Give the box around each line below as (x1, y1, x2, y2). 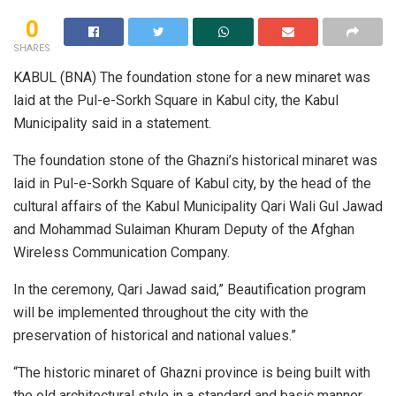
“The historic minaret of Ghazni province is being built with (13, 363, 370, 381)
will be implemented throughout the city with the (13, 303, 308, 321)
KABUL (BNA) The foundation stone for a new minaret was (13, 68, 370, 86)
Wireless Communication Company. (13, 243, 230, 261)
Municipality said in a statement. (13, 114, 211, 132)
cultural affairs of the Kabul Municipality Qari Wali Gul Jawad (13, 197, 383, 215)
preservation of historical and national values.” (13, 326, 296, 344)
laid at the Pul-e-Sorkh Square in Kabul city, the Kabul (13, 91, 339, 109)
